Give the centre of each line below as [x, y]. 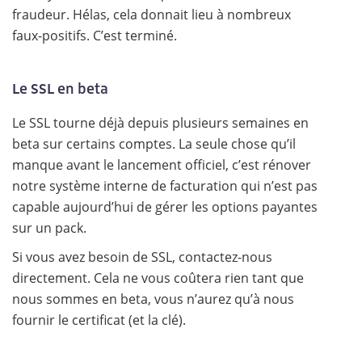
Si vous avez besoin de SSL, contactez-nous [142, 257]
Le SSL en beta [60, 88]
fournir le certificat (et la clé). [99, 320]
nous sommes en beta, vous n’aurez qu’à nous [153, 299]
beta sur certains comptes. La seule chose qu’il [154, 144]
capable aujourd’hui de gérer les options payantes [165, 207]
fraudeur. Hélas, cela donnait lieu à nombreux [152, 15]
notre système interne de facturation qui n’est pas [165, 186]
